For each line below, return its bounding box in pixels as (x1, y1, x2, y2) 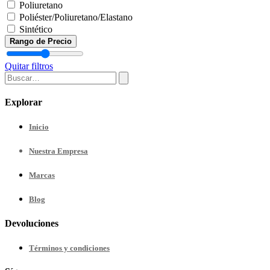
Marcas (29, 171, 55, 180)
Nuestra (29, 146, 57, 156)
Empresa (57, 146, 88, 156)
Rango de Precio (10, 36, 72, 46)
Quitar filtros (5, 60, 53, 71)
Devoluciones (5, 218, 58, 228)
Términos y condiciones (29, 243, 110, 253)
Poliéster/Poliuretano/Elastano (19, 11, 133, 22)
